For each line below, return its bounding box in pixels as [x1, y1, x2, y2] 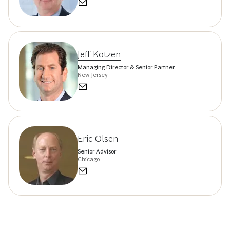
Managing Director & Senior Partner [78, 63, 175, 71]
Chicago [78, 155, 100, 163]
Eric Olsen [78, 133, 119, 144]
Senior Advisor [78, 147, 116, 155]
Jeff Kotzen [78, 49, 121, 60]
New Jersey [78, 71, 108, 79]
